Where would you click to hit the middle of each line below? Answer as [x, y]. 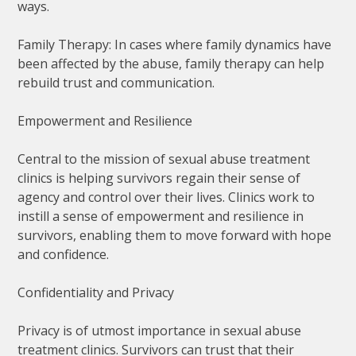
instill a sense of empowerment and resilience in [161, 216]
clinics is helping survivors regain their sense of [159, 178]
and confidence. [64, 254]
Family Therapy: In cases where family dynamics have [175, 44]
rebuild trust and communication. [116, 82]
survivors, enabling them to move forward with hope [175, 235]
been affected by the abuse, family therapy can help [171, 63]
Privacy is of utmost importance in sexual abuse [160, 330]
